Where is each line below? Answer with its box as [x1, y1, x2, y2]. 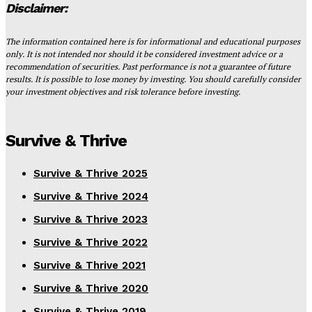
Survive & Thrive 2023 [33, 213, 148, 226]
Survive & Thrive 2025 [33, 167, 148, 180]
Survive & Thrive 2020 [33, 282, 148, 295]
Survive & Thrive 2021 [33, 259, 146, 272]
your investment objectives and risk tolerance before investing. [6, 86, 240, 97]
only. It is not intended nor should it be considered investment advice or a [6, 49, 283, 60]
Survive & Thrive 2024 [33, 190, 148, 203]
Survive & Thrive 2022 [33, 236, 148, 249]
